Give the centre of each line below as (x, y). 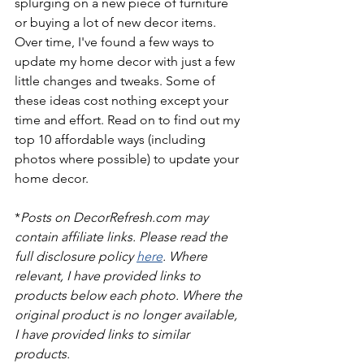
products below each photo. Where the (130, 295)
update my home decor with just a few (126, 61)
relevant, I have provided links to (109, 276)
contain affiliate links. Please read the (123, 237)
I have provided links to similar (104, 334)
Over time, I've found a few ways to (116, 42)
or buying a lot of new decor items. (117, 22)
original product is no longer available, (128, 315)
